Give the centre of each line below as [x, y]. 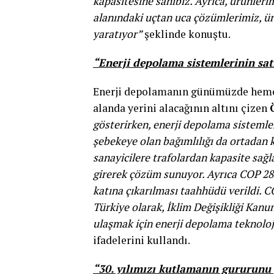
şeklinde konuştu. [186, 34]
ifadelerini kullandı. [142, 240]
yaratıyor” [117, 34]
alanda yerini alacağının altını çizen [181, 108]
